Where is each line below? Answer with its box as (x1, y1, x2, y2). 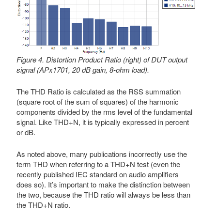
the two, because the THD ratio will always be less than (16, 189, 191, 200)
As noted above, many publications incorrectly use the (16, 149, 187, 159)
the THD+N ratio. (16, 200, 71, 210)
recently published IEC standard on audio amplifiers (16, 169, 179, 180)
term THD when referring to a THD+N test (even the (16, 159, 181, 170)
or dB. (16, 126, 36, 137)
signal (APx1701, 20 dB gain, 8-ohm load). (16, 64, 150, 75)
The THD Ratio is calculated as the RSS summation (16, 86, 181, 96)
